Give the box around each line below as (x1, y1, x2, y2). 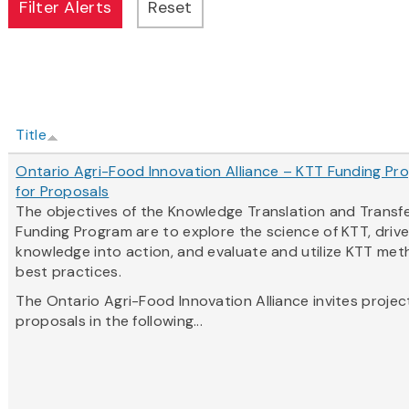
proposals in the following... (16, 311, 204, 331)
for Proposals (16, 182, 110, 202)
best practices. (16, 262, 121, 282)
